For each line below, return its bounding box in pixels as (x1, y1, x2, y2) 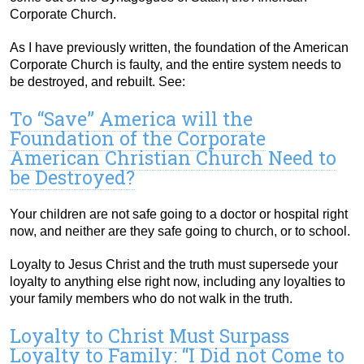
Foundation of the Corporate (10, 126, 266, 151)
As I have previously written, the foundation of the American (10, 41, 349, 55)
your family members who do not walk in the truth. (10, 292, 292, 306)
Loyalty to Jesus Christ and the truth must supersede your (10, 258, 338, 272)
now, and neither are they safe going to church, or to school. (10, 224, 350, 239)
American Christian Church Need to (10, 145, 336, 171)
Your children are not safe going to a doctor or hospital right (10, 207, 348, 222)
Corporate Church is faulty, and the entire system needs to (10, 58, 341, 72)
